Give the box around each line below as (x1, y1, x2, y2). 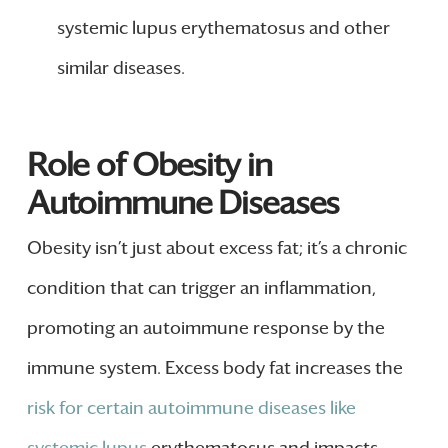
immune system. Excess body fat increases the (26, 357, 403, 380)
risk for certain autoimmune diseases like (26, 397, 356, 420)
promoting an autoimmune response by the (26, 317, 385, 340)
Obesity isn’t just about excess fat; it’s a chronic (26, 237, 407, 260)
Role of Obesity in (26, 145, 272, 186)
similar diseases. (56, 56, 185, 79)
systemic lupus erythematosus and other (56, 16, 390, 39)
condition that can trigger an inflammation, (26, 277, 376, 300)
